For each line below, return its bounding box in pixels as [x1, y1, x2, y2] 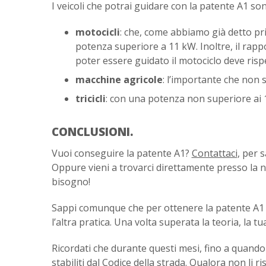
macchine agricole [75, 73, 163, 86]
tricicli [75, 92, 106, 105]
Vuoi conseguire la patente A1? [51, 147, 192, 160]
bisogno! [51, 175, 90, 188]
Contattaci [191, 147, 237, 160]
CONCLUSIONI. [51, 124, 133, 139]
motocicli [75, 26, 120, 39]
